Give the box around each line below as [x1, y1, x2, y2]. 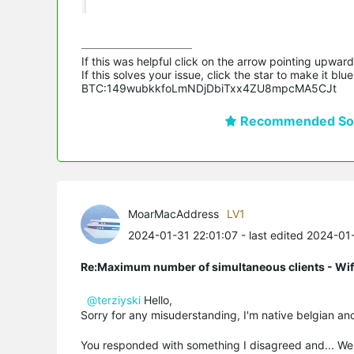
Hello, [141, 292, 175, 307]
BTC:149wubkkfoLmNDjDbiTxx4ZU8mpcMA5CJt [81, 81, 337, 95]
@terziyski [87, 292, 141, 307]
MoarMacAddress [128, 206, 219, 220]
